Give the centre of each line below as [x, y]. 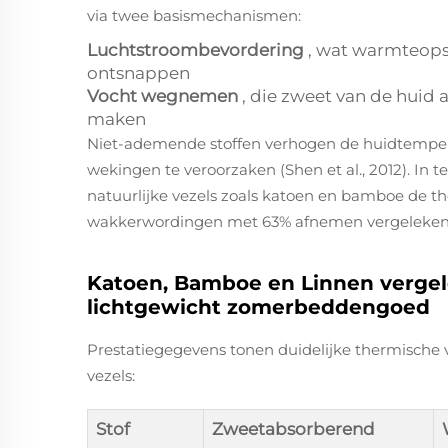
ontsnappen [138, 73]
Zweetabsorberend [293, 429]
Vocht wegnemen [164, 96]
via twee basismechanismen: [194, 15]
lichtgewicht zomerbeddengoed [258, 307]
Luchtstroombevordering [197, 50]
